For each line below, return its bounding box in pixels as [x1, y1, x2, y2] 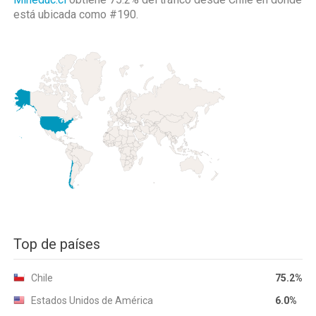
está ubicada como [13, 8, 109, 21]
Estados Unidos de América [31, 295, 153, 306]
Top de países [13, 236, 100, 253]
